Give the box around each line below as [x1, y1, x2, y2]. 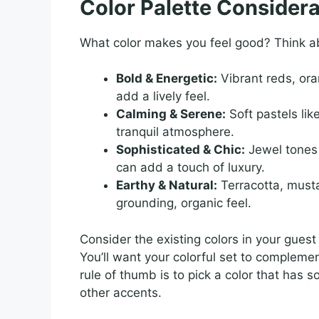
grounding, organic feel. [116, 196, 251, 211]
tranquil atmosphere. [116, 125, 234, 140]
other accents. [80, 285, 162, 300]
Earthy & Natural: [116, 178, 217, 193]
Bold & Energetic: [116, 71, 217, 86]
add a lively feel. [116, 89, 210, 104]
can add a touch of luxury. [116, 160, 265, 175]
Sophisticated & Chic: [116, 142, 245, 157]
